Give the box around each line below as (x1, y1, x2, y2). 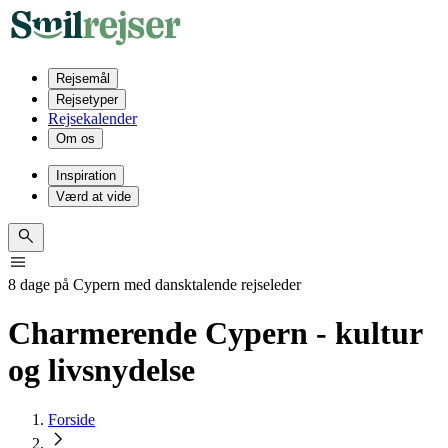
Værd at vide (56, 189, 131, 204)
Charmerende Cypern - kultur (8, 315, 422, 352)
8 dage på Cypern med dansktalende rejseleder (8, 276, 301, 293)
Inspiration (56, 168, 116, 183)
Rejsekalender (48, 110, 137, 127)
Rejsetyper (56, 92, 118, 107)
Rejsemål (56, 71, 110, 86)
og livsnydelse (8, 352, 195, 389)
